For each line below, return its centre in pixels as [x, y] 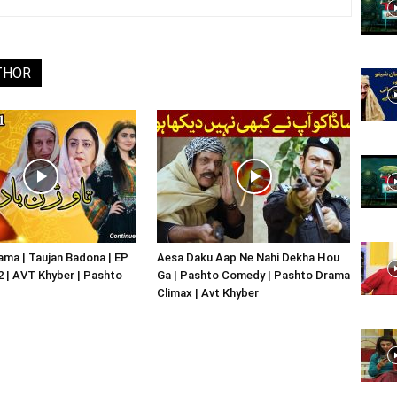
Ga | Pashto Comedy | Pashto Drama [253, 275]
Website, [222, 21]
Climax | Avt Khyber [208, 293]
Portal [214, 251]
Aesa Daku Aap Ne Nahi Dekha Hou [248, 257]
